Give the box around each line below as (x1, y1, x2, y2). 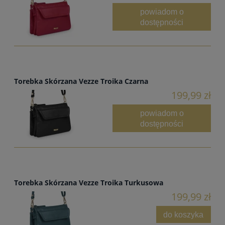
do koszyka (163, 209, 204, 219)
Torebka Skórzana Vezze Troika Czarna (14, 76, 148, 86)
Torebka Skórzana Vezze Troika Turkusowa (14, 178, 163, 188)
